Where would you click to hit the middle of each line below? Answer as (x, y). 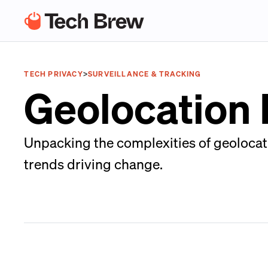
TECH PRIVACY (54, 74)
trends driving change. (94, 164)
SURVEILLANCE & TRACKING (144, 74)
